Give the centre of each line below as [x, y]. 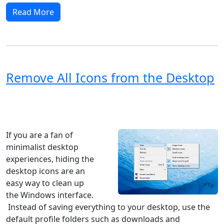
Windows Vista [83, 99]
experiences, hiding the [50, 159]
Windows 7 [181, 99]
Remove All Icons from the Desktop [110, 77]
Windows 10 [28, 115]
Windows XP [28, 99]
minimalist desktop [42, 147]
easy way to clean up [45, 183]
